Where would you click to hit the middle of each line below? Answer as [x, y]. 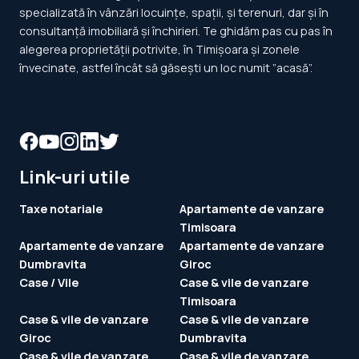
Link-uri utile [75, 177]
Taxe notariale [61, 209]
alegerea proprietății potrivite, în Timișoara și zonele [159, 49]
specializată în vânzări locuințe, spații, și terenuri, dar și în [174, 12]
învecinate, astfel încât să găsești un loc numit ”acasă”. [166, 67]
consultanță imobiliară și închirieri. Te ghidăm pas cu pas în [176, 30]
